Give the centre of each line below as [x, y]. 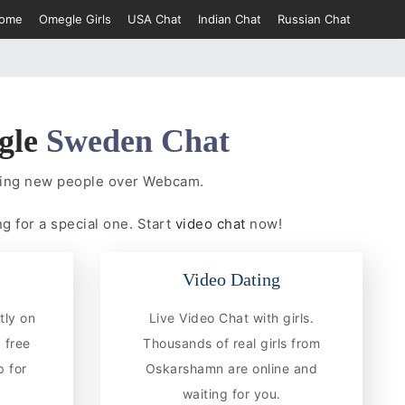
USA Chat [155, 19]
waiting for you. [231, 393]
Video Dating [231, 279]
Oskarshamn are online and [231, 368]
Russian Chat [314, 19]
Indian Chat [230, 19]
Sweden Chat [137, 141]
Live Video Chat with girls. [231, 317]
